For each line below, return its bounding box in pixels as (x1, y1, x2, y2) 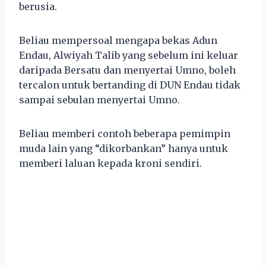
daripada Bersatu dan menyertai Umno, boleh (19, 64, 236, 76)
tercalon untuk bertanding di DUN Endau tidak (19, 78, 240, 91)
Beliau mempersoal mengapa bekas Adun (19, 34, 217, 46)
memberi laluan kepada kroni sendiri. (19, 157, 202, 169)
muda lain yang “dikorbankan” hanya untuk (19, 142, 228, 154)
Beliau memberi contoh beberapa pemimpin (19, 127, 230, 140)
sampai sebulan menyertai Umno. (19, 93, 180, 106)
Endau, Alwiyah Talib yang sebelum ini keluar (19, 49, 238, 61)
